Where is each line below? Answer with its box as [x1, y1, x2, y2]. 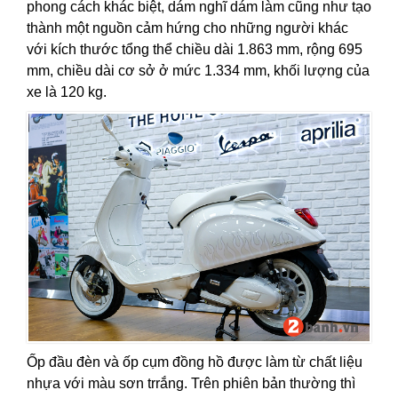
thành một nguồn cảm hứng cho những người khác [27, 20, 348, 36]
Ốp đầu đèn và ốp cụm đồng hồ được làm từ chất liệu [27, 354, 362, 370]
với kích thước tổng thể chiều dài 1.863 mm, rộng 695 [27, 42, 362, 58]
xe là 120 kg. [27, 84, 107, 100]
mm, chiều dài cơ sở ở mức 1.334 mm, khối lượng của [27, 63, 370, 79]
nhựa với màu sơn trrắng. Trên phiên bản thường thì [27, 375, 355, 391]
